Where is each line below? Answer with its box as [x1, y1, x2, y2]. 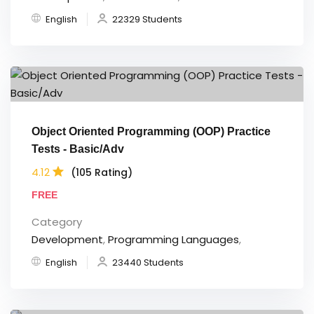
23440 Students [112, 256, 184, 270]
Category [32, 214, 82, 230]
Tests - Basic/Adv [32, 143, 124, 156]
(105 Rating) [71, 165, 132, 179]
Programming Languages [108, 232, 239, 247]
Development [32, 232, 103, 247]
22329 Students [112, 13, 182, 27]
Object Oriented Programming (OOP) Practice [32, 125, 271, 138]
